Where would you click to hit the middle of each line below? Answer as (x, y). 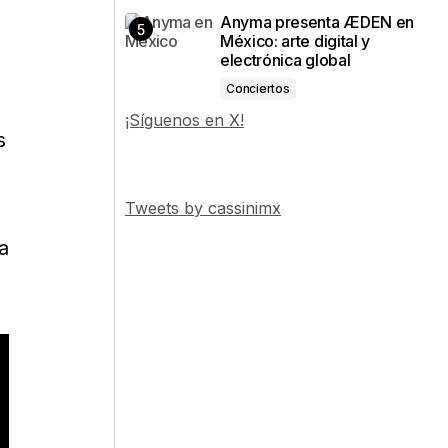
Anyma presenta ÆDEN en (317, 22)
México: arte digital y (295, 41)
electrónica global (285, 60)
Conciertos (258, 88)
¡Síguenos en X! (184, 120)
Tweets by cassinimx (203, 208)
